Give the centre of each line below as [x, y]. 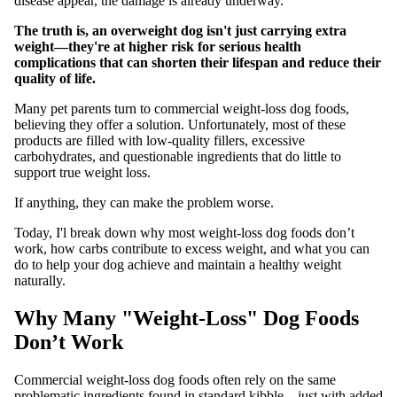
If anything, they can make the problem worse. [144, 202]
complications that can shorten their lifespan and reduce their [198, 62]
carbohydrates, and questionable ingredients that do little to [178, 156]
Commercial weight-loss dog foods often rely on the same [175, 379]
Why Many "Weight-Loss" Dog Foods [187, 318]
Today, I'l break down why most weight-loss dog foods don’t [184, 232]
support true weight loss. [82, 172]
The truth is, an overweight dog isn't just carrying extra [180, 30]
